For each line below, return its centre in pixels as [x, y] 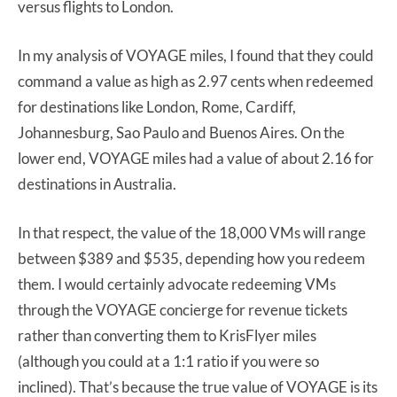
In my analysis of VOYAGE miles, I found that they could [196, 55]
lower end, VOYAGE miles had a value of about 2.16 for [196, 158]
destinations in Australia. [97, 183]
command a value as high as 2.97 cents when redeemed [196, 81]
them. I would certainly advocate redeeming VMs [177, 284]
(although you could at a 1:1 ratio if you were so [168, 361]
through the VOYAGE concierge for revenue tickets [183, 309]
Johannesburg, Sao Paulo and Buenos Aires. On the [181, 132]
